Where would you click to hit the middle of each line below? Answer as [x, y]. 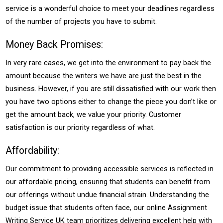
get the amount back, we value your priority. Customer [94, 114]
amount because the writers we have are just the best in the [104, 76]
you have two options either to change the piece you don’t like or [111, 102]
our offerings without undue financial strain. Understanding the [108, 195]
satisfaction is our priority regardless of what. [80, 127]
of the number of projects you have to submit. [81, 21]
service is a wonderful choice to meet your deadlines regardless [110, 8]
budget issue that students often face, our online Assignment [107, 208]
